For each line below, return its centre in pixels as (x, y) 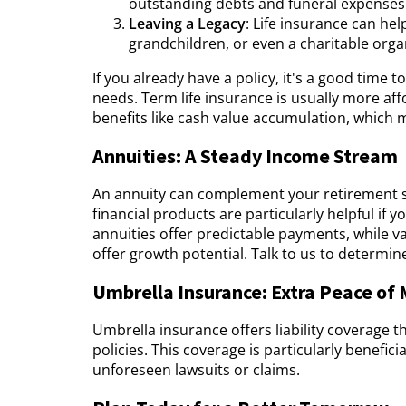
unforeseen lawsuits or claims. (196, 370)
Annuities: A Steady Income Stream (245, 156)
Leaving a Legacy (187, 24)
